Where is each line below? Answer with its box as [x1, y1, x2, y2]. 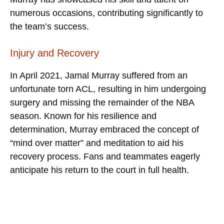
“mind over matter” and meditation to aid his [10, 137, 183, 148]
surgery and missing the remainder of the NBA [10, 97, 194, 107]
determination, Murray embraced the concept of [10, 124, 199, 134]
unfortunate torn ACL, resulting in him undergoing [10, 83, 206, 94]
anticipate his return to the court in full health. [10, 164, 189, 175]
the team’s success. [10, 21, 89, 31]
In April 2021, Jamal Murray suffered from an [10, 70, 187, 80]
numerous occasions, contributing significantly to [10, 7, 203, 18]
